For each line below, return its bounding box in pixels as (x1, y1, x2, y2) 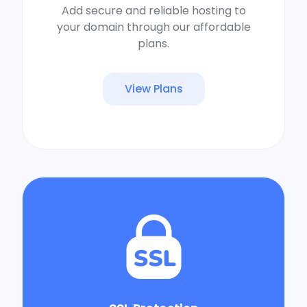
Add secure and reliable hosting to (61, 2, 246, 19)
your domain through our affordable (56, 19, 251, 35)
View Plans (124, 80, 183, 97)
